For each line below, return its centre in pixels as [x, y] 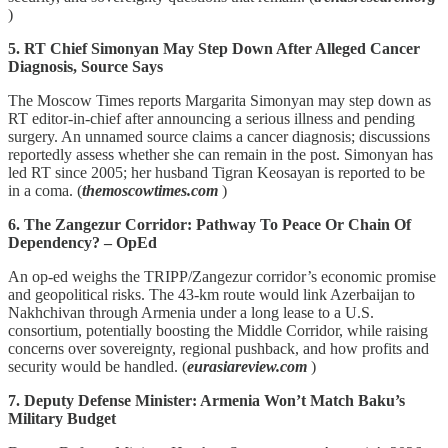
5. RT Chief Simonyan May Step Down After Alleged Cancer [214, 48]
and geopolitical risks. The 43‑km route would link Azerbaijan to [211, 294]
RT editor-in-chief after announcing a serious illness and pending [211, 118]
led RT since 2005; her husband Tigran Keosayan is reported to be [216, 172]
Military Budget [62, 418]
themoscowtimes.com [152, 190]
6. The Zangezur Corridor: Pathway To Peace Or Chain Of [209, 224]
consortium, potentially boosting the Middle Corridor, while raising [218, 330]
